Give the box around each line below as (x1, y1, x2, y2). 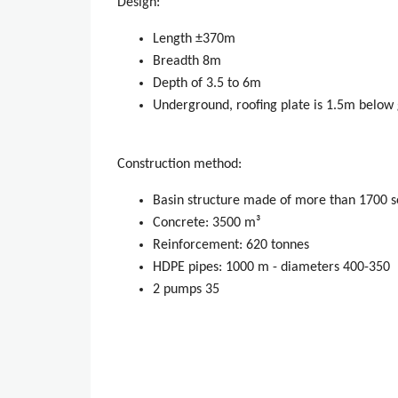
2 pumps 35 (153, 283, 219, 298)
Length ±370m (153, 32, 235, 47)
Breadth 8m (153, 54, 221, 69)
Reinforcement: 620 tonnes (153, 238, 309, 253)
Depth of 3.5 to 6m (153, 76, 261, 92)
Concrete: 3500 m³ (153, 216, 260, 231)
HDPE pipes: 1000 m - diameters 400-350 (153, 260, 390, 275)
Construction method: (117, 157, 242, 172)
